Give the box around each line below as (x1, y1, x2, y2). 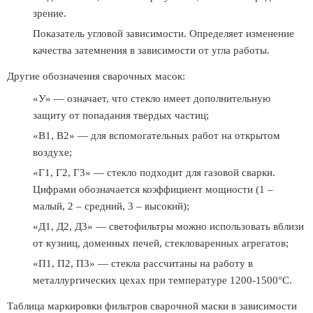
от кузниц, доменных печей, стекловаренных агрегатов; (33, 238, 289, 249)
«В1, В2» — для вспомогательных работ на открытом (33, 130, 280, 141)
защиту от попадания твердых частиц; (33, 110, 209, 121)
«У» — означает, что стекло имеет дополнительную (33, 93, 270, 104)
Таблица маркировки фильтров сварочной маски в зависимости (7, 300, 297, 312)
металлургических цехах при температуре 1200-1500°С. (33, 275, 292, 286)
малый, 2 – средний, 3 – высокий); (33, 201, 189, 212)
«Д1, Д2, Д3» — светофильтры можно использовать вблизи (33, 221, 304, 232)
